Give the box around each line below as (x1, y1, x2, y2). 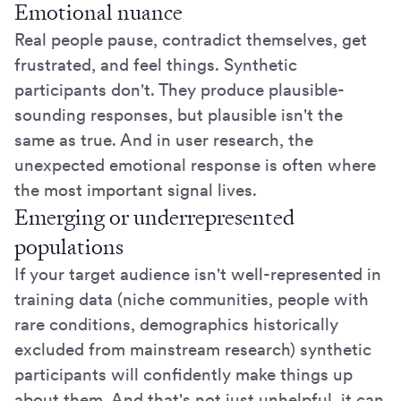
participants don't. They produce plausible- (14, 80, 345, 101)
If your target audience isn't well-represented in (14, 264, 381, 286)
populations (14, 233, 128, 262)
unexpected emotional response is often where (14, 155, 376, 176)
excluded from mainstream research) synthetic (14, 339, 371, 361)
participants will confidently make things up (14, 364, 353, 386)
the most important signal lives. (14, 180, 257, 201)
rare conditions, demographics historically (14, 314, 338, 336)
